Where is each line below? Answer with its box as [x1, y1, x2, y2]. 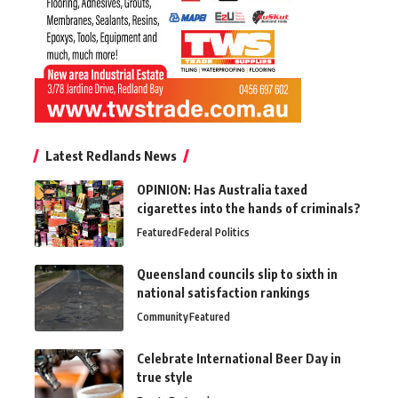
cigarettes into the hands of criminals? [137, 200, 361, 216]
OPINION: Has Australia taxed [137, 181, 307, 197]
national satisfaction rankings [137, 284, 310, 300]
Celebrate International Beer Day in [137, 350, 341, 366]
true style [137, 369, 193, 385]
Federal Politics [179, 225, 250, 239]
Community [137, 309, 188, 323]
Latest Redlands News [45, 147, 177, 163]
